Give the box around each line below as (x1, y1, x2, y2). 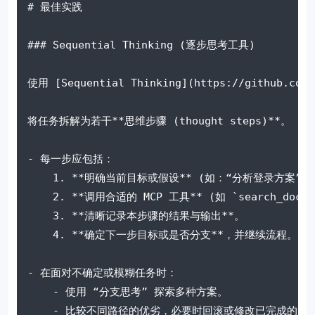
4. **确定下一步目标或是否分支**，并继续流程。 (27, 228, 297, 241)
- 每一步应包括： (27, 152, 114, 165)
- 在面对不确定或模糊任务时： (27, 266, 177, 279)
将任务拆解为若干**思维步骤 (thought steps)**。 (27, 114, 291, 127)
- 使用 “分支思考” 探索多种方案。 (27, 285, 228, 298)
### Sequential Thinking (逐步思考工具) (27, 38, 255, 51)
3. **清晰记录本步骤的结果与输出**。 (27, 209, 245, 222)
